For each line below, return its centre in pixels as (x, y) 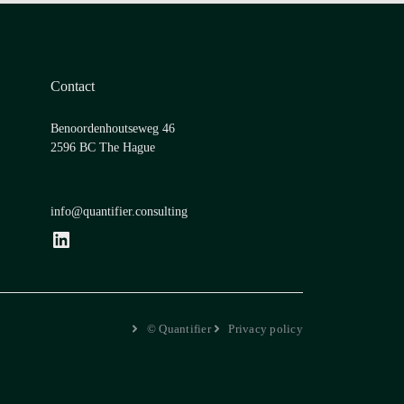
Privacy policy (266, 328)
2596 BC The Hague (103, 148)
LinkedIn (55, 239)
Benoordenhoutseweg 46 (113, 129)
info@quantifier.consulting (119, 212)
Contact (73, 87)
